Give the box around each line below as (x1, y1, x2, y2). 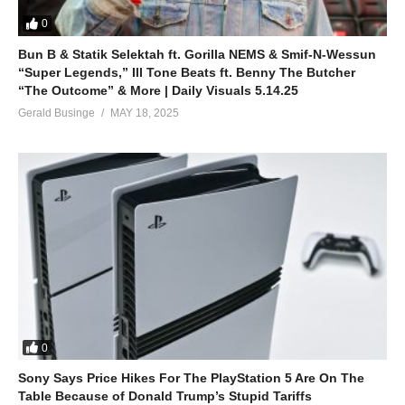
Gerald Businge (18, 106, 95, 119)
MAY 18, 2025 (110, 106, 179, 119)
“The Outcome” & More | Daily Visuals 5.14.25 (18, 82, 298, 98)
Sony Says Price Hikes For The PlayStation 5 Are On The (18, 371, 364, 386)
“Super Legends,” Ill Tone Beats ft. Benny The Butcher (18, 64, 355, 80)
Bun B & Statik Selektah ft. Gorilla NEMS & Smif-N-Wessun (18, 46, 376, 61)
